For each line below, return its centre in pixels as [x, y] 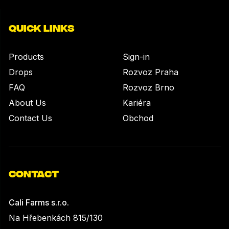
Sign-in [136, 57]
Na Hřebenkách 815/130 [56, 218]
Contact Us [30, 118]
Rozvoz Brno [148, 88]
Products [26, 57]
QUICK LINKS [41, 28]
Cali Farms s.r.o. [39, 203]
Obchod [138, 118]
